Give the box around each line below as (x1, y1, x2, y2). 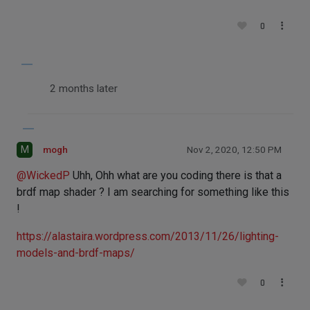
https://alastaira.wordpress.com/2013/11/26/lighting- (17, 229, 279, 243)
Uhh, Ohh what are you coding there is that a (70, 168, 282, 182)
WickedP (26, 168, 70, 182)
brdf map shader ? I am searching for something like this (17, 185, 289, 199)
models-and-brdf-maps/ (17, 246, 135, 259)
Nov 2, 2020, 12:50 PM (187, 144, 282, 155)
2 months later (50, 82, 118, 95)
